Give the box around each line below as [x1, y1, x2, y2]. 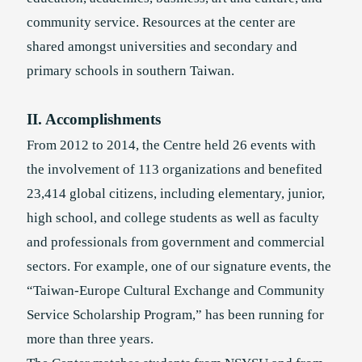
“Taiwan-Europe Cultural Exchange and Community [27, 283, 325, 298]
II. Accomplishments [27, 111, 161, 128]
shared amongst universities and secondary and [27, 39, 297, 54]
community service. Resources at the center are [27, 15, 296, 30]
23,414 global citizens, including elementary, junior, [27, 186, 325, 201]
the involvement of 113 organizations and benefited [27, 162, 322, 177]
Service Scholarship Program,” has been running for [27, 307, 324, 322]
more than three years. [27, 331, 154, 347]
